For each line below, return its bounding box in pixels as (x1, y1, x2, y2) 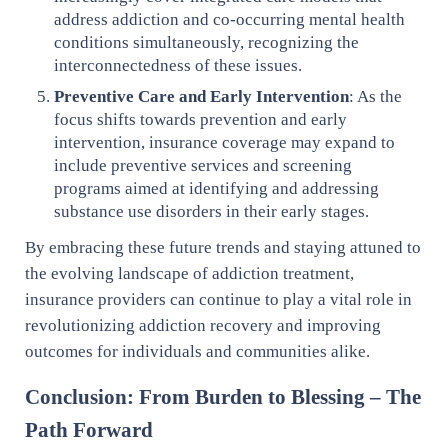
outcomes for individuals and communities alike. (24, 342, 370, 362)
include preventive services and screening (54, 156, 353, 176)
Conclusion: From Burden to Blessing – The (24, 385, 421, 410)
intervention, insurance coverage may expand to (54, 133, 396, 153)
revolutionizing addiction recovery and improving (24, 316, 381, 336)
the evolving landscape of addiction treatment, (24, 264, 354, 284)
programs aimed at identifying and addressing (54, 179, 380, 199)
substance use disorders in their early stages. (54, 202, 370, 222)
